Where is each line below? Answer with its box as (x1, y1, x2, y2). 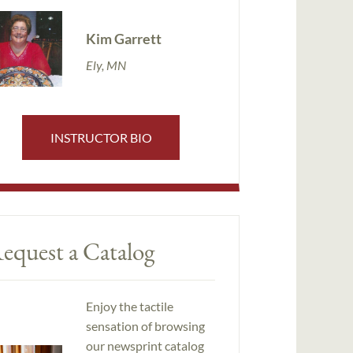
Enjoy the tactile (85, 299, 173, 314)
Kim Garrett (85, 29, 162, 47)
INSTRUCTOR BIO (50, 129, 152, 145)
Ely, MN (85, 57, 126, 72)
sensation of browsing (85, 318, 205, 334)
